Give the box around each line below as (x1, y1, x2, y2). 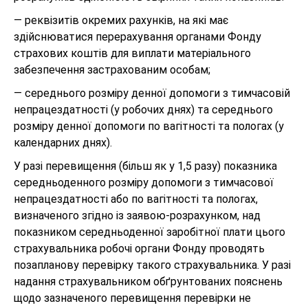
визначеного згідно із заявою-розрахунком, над (14, 209, 261, 222)
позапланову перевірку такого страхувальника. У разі (14, 258, 291, 272)
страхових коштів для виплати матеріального (14, 47, 251, 60)
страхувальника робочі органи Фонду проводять (14, 242, 265, 255)
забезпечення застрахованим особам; (14, 63, 210, 76)
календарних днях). (14, 136, 112, 149)
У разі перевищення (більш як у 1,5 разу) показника (14, 159, 277, 173)
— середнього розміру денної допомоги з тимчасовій (14, 87, 290, 100)
